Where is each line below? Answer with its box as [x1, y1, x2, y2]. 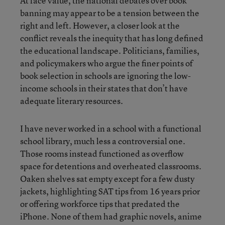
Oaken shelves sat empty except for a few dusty [20, 172, 194, 184]
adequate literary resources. [20, 94, 123, 106]
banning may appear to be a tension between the [20, 7, 199, 19]
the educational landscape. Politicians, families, [20, 44, 199, 56]
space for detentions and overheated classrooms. [20, 160, 201, 172]
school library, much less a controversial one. [20, 135, 185, 147]
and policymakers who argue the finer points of [20, 57, 193, 69]
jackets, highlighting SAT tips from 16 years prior [20, 185, 200, 197]
